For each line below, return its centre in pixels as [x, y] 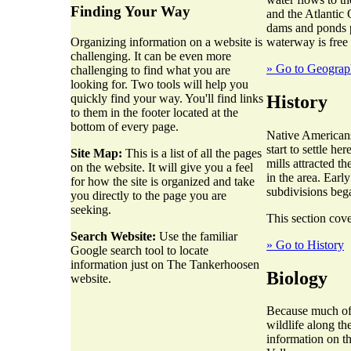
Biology [297, 278]
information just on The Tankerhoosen [165, 264]
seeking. [91, 210]
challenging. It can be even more [151, 56]
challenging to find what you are [150, 70]
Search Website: [113, 236]
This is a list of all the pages [192, 153]
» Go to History [305, 244]
